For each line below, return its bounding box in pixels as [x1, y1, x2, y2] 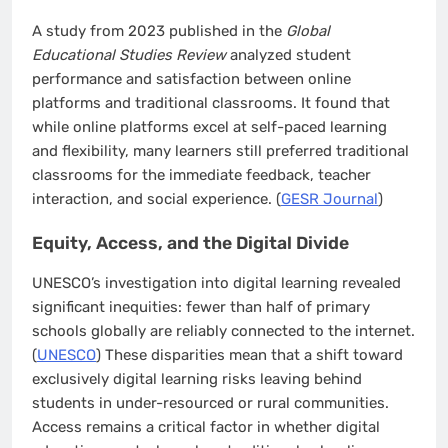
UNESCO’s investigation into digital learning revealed [32, 273, 401, 292]
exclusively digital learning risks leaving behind [32, 369, 362, 388]
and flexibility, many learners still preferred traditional [32, 141, 409, 160]
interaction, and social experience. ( [32, 189, 281, 208]
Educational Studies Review [32, 45, 226, 64]
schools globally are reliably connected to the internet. [32, 321, 415, 340]
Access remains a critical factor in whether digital [32, 417, 380, 436]
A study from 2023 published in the [32, 21, 286, 40]
